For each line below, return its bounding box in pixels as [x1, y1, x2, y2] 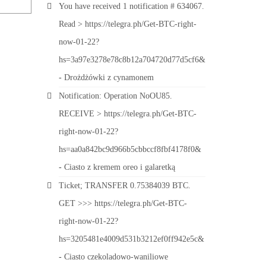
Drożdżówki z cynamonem [64, 73, 154, 82]
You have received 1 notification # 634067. [58, 2, 204, 11]
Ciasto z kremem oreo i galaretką [64, 163, 175, 172]
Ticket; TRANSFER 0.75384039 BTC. [58, 181, 191, 190]
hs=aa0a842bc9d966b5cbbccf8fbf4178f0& [58, 145, 201, 154]
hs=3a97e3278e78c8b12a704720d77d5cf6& [58, 55, 205, 64]
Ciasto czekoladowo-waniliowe [64, 252, 168, 261]
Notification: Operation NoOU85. [58, 91, 172, 100]
